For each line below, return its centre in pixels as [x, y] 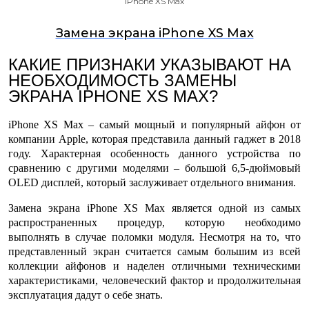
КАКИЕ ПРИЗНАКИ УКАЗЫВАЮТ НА [150, 64]
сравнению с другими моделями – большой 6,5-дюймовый [154, 168]
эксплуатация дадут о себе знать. [86, 295]
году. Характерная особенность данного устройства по [154, 153]
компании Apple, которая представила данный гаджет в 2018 [154, 139]
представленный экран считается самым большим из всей [154, 251]
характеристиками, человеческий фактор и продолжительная [154, 280]
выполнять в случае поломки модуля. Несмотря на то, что [154, 237]
